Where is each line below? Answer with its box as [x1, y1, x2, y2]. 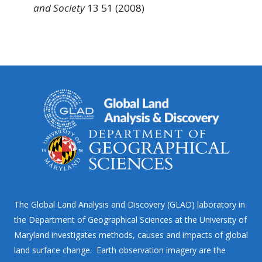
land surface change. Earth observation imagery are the [14, 244, 226, 256]
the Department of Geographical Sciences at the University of [14, 214, 247, 226]
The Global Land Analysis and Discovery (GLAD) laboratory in [14, 199, 245, 211]
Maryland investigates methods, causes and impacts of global [14, 229, 248, 241]
